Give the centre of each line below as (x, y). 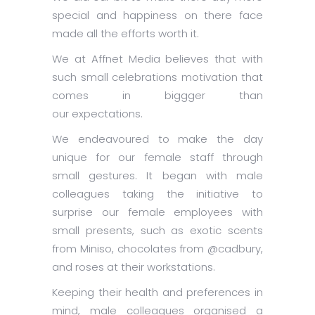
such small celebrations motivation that (157, 77)
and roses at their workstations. (134, 267)
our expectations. (97, 114)
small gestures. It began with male (157, 176)
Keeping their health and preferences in (157, 292)
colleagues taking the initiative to (157, 194)
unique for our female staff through (157, 157)
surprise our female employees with (157, 212)
